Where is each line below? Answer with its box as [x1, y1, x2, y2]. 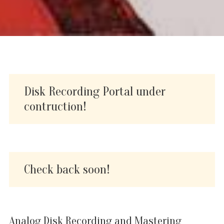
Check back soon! [24, 161, 110, 177]
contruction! [24, 99, 87, 114]
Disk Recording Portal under [24, 84, 166, 99]
